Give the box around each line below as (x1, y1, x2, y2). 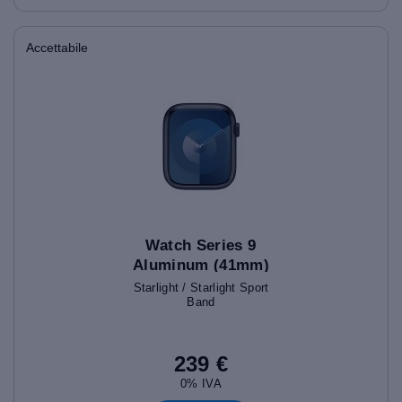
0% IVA (180, 376, 222, 390)
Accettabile (26, 39, 88, 55)
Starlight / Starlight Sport (133, 280, 269, 294)
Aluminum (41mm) (132, 256, 270, 274)
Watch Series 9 (145, 236, 257, 254)
